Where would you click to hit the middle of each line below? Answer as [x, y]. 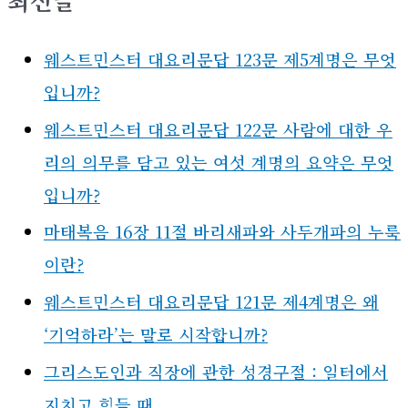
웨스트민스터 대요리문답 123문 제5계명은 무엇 [220, 60]
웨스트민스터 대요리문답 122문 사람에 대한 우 [218, 129]
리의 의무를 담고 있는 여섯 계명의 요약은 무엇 [219, 162]
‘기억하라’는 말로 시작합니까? [156, 334]
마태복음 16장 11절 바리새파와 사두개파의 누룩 [222, 232]
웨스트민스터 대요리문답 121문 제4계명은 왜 [211, 301]
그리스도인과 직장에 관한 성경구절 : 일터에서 [216, 371]
